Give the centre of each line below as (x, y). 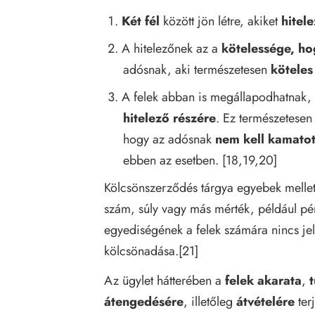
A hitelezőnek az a (172, 48)
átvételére (265, 301)
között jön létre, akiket (221, 21)
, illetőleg (210, 301)
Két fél (141, 21)
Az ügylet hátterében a (165, 280)
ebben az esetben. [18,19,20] (200, 160)
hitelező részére (169, 118)
